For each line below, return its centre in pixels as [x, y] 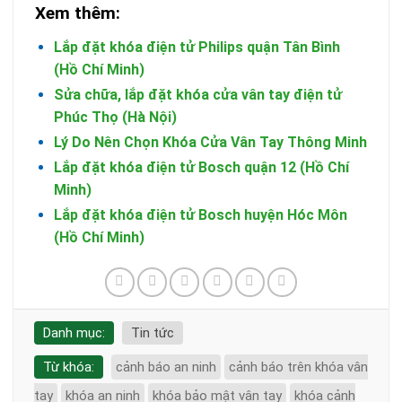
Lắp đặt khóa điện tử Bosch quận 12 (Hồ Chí [201, 168]
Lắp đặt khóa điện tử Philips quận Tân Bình [197, 48]
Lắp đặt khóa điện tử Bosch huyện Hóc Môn [200, 215]
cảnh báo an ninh [166, 367]
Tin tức [152, 333]
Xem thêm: [78, 13]
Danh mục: [74, 333]
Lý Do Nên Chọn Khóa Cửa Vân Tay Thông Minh [210, 143]
